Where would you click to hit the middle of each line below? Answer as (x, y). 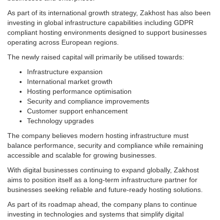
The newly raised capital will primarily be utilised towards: (96, 57)
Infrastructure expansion (65, 71)
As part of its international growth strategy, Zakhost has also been (109, 13)
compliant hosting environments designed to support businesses (107, 32)
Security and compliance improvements (88, 101)
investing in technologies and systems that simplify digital (96, 214)
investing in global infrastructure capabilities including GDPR (100, 22)
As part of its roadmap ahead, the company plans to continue (102, 204)
